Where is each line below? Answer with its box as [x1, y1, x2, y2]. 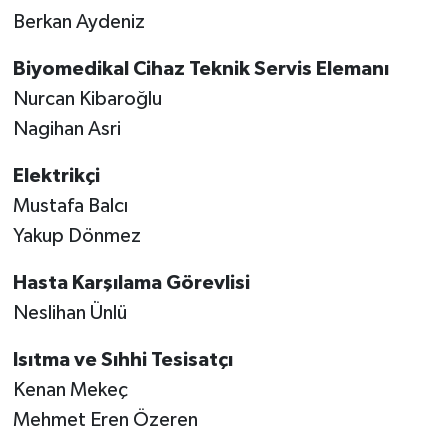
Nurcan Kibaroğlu [12, 89, 162, 110]
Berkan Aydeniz [12, 12, 145, 33]
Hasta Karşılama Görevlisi [12, 273, 250, 294]
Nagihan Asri [12, 119, 121, 140]
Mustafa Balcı [12, 196, 128, 217]
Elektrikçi [12, 166, 100, 187]
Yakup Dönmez [12, 226, 141, 247]
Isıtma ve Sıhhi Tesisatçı [12, 350, 233, 371]
